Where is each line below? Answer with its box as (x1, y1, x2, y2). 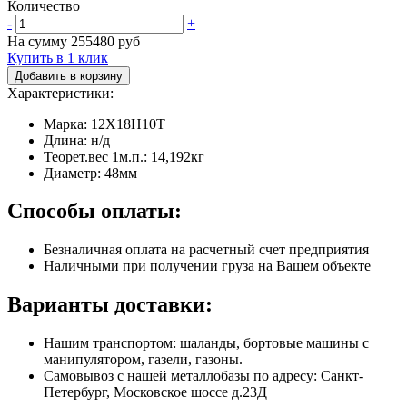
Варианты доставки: (7, 293, 213, 317)
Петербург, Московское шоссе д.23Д (44, 384, 267, 401)
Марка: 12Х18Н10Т (44, 115, 165, 132)
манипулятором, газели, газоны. (44, 352, 243, 368)
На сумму (7, 33, 71, 49)
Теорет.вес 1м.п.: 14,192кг (44, 148, 204, 164)
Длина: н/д (44, 132, 110, 148)
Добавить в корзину (15, 68, 123, 83)
